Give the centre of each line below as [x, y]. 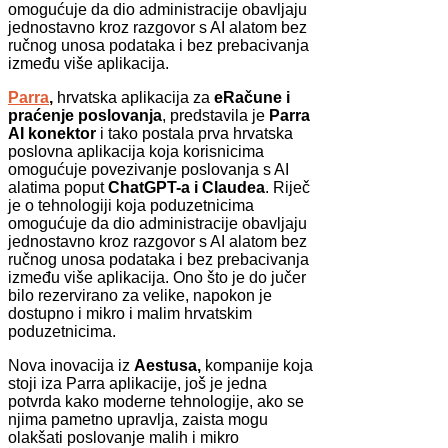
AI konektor [52, 134]
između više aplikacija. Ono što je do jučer [157, 278]
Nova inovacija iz [71, 366]
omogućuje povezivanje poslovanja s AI [148, 170]
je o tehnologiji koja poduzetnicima [131, 206]
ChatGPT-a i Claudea [186, 188]
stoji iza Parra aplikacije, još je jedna [137, 384]
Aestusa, [167, 366]
